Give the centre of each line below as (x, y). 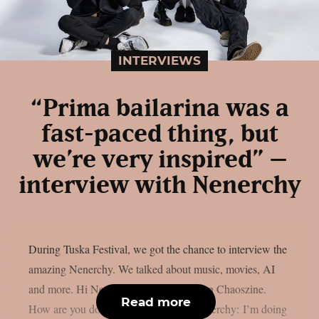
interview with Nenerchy (159, 185)
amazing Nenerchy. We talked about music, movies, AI (152, 268)
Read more (156, 302)
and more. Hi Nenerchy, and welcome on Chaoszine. (147, 288)
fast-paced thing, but (159, 134)
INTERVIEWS (159, 60)
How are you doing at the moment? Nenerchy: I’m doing (158, 308)
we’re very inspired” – (159, 160)
